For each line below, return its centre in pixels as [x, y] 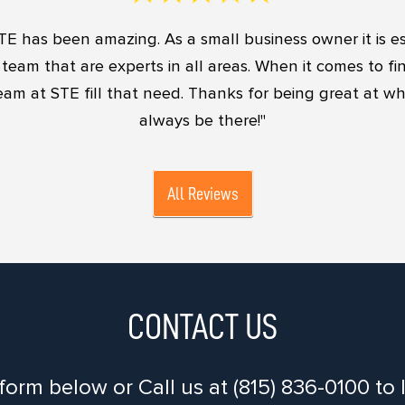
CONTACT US [202, 328]
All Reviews [202, 194]
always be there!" [202, 121]
